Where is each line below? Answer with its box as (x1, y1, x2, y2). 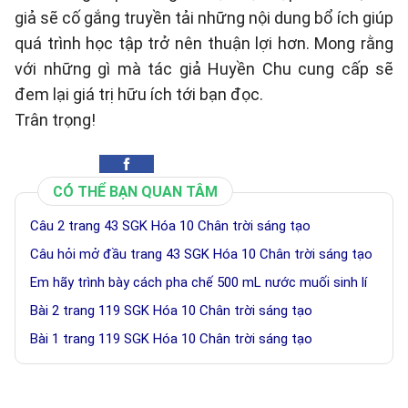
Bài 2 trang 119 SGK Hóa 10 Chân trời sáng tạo (30, 302, 312, 319)
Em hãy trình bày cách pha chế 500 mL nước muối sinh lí (30, 274, 367, 291)
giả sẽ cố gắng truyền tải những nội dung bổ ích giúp (15, 8, 393, 27)
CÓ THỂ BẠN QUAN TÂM (53, 183, 218, 200)
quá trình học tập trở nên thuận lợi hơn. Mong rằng (15, 34, 393, 53)
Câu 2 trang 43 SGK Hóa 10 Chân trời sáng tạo (30, 218, 311, 234)
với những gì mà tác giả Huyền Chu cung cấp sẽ (15, 59, 393, 78)
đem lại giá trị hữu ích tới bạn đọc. (15, 85, 263, 104)
